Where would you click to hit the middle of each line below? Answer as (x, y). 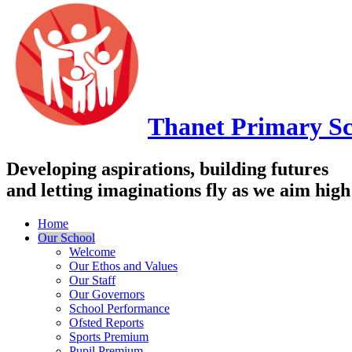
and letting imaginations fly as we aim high (178, 190)
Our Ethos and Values (123, 266)
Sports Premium (109, 336)
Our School (66, 237)
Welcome (92, 251)
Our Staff (92, 280)
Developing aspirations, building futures (167, 169)
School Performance (119, 308)
